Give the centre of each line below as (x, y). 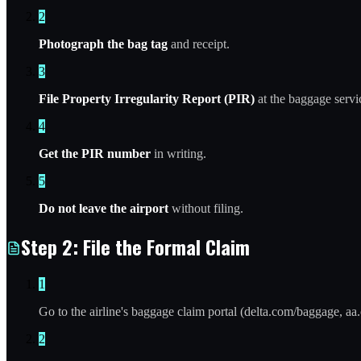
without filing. (206, 209)
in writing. (178, 154)
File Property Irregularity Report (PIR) (147, 99)
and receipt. (199, 44)
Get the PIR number (95, 154)
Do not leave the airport (104, 209)
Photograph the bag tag (103, 44)
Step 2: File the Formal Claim (135, 247)
